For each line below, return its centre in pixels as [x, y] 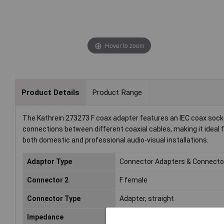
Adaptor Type [49, 162]
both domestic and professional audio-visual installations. [115, 140]
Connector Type [54, 199]
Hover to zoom [124, 45]
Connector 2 [48, 180]
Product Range [117, 92]
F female [134, 180]
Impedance [45, 217]
